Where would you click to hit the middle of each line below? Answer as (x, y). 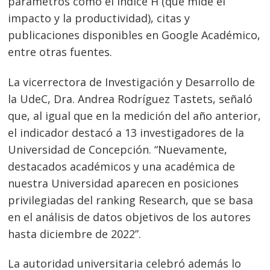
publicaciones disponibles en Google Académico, (134, 35)
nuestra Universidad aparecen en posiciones (124, 183)
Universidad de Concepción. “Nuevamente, (118, 149)
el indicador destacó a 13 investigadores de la (126, 132)
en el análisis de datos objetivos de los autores (130, 217)
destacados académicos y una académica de (122, 166)
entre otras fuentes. (60, 52)
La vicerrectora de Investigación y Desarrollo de (132, 82)
